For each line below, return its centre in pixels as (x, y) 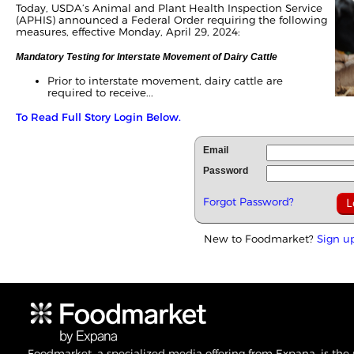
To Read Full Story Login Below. (98, 117)
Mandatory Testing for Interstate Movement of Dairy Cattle (147, 57)
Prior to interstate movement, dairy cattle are (165, 81)
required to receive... (100, 92)
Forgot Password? (249, 201)
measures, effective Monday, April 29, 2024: (128, 32)
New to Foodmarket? (260, 239)
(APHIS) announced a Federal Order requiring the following (171, 20)
